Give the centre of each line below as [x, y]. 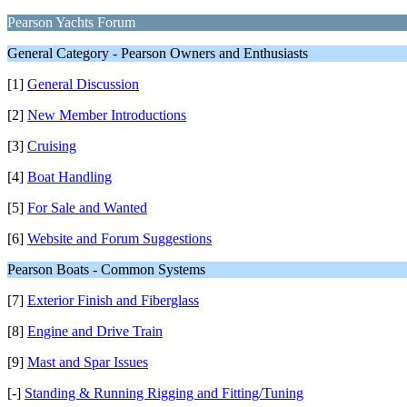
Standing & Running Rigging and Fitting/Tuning [164, 393]
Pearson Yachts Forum [71, 22]
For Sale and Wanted [87, 208]
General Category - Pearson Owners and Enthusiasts [158, 53]
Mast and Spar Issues [88, 362]
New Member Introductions [107, 115]
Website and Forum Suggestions [119, 238]
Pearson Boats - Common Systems [106, 269]
